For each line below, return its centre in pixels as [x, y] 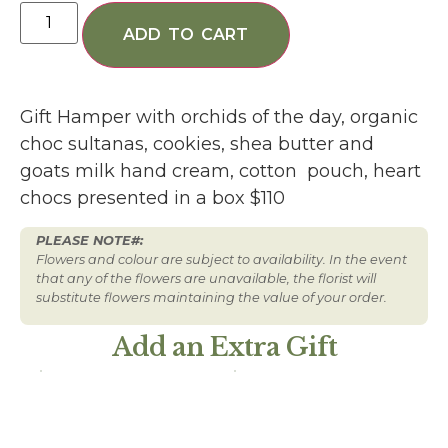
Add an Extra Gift [224, 347]
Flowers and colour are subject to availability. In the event [221, 259]
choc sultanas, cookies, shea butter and [197, 144]
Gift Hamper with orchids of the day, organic [219, 117]
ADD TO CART [186, 35]
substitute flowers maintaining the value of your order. [211, 297]
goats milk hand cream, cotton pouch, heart [220, 171]
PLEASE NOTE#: [89, 240]
